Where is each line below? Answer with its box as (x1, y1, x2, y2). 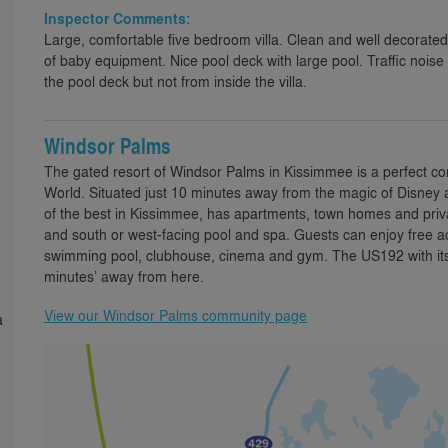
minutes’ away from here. (44, 266, 204, 286)
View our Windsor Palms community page (44, 305, 307, 325)
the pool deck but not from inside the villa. (44, 71, 307, 91)
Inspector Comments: (44, 8, 191, 29)
